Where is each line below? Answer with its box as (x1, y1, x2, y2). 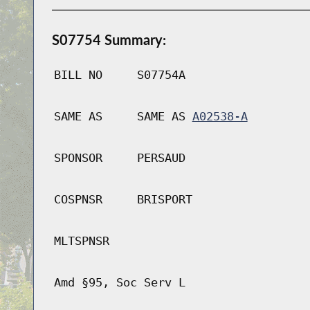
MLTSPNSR (53, 234, 109, 248)
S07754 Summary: (51, 31, 166, 48)
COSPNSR (53, 192, 102, 207)
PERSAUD (136, 151, 185, 165)
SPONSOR (53, 151, 102, 165)
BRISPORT (136, 192, 192, 207)
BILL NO (53, 68, 102, 82)
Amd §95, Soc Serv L (53, 275, 185, 290)
